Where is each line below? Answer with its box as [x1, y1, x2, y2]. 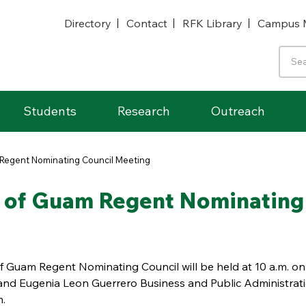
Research [117, 103, 170, 119]
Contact [126, 16, 167, 30]
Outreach [211, 103, 265, 119]
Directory [64, 16, 111, 30]
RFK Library [182, 16, 242, 30]
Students [23, 103, 76, 119]
